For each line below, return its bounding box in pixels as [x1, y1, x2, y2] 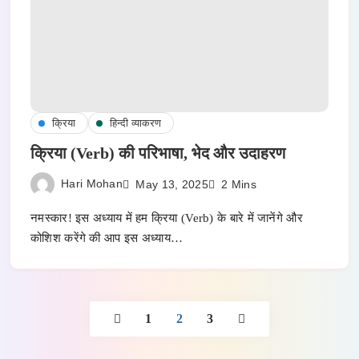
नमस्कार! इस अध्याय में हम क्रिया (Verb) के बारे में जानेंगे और [30, 212, 303, 225]
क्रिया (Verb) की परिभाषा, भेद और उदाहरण [30, 144, 285, 163]
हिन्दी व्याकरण [110, 117, 161, 130]
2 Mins [221, 178, 257, 192]
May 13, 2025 [135, 177, 208, 191]
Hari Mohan [61, 176, 123, 190]
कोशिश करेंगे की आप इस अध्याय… [30, 232, 184, 245]
